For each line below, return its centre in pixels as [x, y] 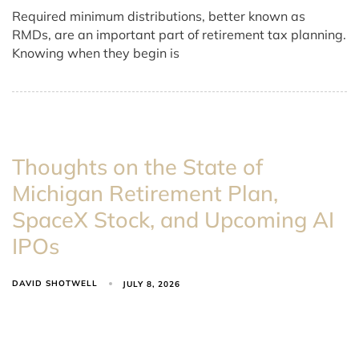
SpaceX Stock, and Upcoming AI [173, 220]
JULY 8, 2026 [152, 284]
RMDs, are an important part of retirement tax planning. [179, 35]
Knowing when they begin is [96, 53]
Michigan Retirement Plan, [145, 194]
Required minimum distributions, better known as [159, 16]
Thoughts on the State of [137, 167]
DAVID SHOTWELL [55, 284]
